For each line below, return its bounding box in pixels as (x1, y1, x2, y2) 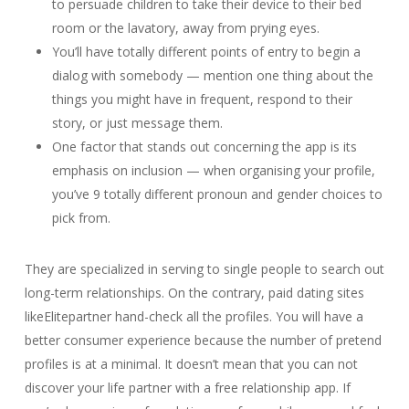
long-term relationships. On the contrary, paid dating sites (24, 284, 364, 301)
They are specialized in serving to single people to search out (24, 260, 384, 278)
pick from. (51, 209, 110, 226)
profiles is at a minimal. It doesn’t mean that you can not (24, 355, 358, 372)
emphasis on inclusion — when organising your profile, (51, 162, 375, 179)
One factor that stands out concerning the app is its (51, 138, 357, 155)
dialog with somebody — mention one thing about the (51, 67, 373, 84)
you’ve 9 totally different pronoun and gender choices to (51, 185, 383, 203)
